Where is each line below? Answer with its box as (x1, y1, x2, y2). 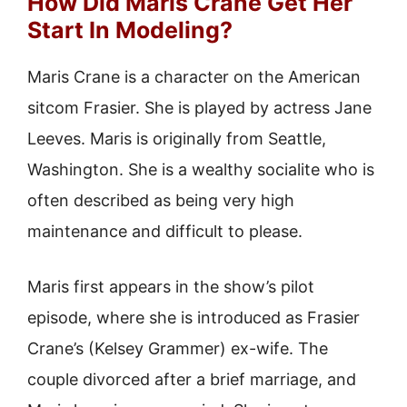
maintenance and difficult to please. (27, 222, 303, 241)
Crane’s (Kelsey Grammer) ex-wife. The (27, 339, 328, 358)
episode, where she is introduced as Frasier (27, 308, 360, 327)
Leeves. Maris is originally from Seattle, (27, 129, 326, 148)
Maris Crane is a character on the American (27, 67, 361, 86)
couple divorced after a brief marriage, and (27, 370, 356, 389)
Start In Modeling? (27, 16, 233, 44)
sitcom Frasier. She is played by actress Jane (27, 98, 372, 117)
